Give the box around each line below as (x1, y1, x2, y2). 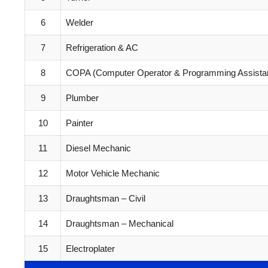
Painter (66, 117, 93, 128)
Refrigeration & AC (66, 42, 138, 53)
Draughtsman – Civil (66, 193, 145, 203)
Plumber (66, 92, 99, 103)
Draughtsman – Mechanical (66, 218, 173, 229)
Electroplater (66, 243, 115, 254)
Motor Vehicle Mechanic (66, 167, 160, 178)
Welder (66, 17, 93, 28)
